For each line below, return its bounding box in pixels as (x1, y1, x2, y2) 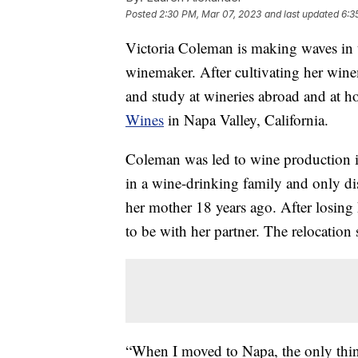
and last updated (265, 8, 339, 21)
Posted (125, 8, 159, 21)
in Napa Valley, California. (164, 109, 328, 130)
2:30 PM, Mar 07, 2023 (159, 8, 261, 21)
